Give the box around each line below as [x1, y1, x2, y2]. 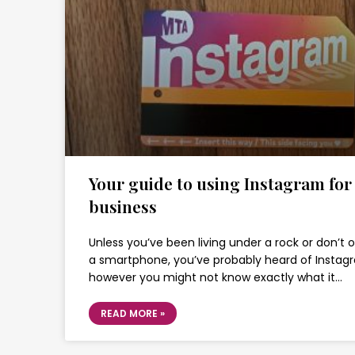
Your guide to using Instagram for [89, 172, 352, 194]
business [89, 195, 157, 217]
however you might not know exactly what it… [89, 269, 342, 285]
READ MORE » [101, 307, 165, 320]
